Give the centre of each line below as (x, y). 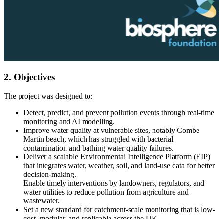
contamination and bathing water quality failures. (99, 148)
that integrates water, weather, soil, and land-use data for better (119, 166)
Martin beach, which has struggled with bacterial (98, 139)
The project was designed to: (48, 96)
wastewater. (42, 201)
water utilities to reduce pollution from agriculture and (106, 192)
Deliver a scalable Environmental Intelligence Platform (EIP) (117, 157)
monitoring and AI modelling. (69, 122)
